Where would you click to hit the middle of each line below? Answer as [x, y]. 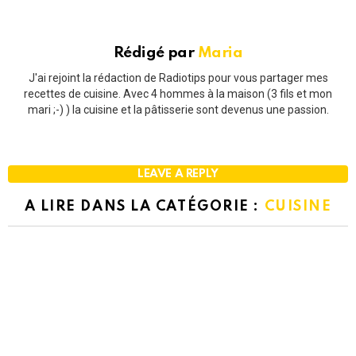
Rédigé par [155, 53]
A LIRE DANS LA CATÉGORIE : [144, 206]
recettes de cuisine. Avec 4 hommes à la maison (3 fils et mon [178, 93]
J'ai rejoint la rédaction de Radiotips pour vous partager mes [178, 77]
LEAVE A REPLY [178, 174]
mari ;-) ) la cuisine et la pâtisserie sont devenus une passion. [178, 109]
